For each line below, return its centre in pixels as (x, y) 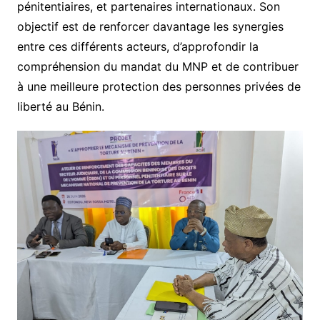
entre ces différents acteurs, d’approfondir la (137, 47)
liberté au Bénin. (60, 107)
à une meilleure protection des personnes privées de (159, 87)
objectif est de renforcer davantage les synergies (150, 27)
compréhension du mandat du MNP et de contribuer (157, 67)
